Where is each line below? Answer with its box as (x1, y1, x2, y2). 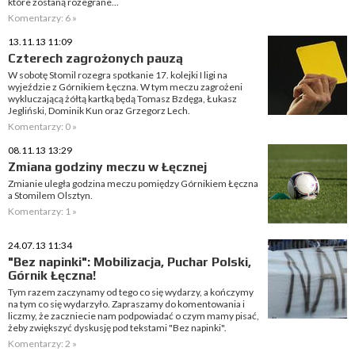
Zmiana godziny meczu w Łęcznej (8, 159, 207, 174)
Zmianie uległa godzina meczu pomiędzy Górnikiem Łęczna (8, 177, 258, 189)
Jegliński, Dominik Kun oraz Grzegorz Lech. (8, 105, 190, 116)
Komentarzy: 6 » (8, 12, 77, 24)
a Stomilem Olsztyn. (8, 189, 93, 201)
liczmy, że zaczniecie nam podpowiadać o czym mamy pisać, (8, 310, 259, 322)
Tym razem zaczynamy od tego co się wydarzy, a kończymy (8, 286, 254, 298)
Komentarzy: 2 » (8, 338, 77, 349)
